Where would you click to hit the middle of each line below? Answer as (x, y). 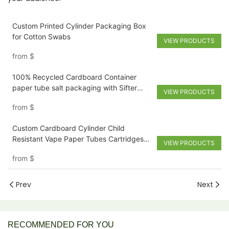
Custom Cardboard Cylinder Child (68, 128)
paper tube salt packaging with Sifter (74, 88)
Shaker (24, 99)
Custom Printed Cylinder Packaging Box (79, 26)
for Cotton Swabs (41, 37)
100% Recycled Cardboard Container (74, 77)
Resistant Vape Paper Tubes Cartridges (78, 139)
